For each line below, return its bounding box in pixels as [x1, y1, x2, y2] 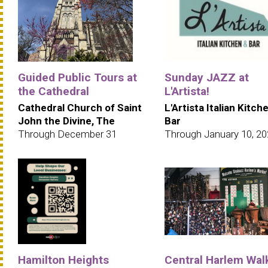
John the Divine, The [18, 114, 115, 127]
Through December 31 [18, 127, 117, 140]
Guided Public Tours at [18, 70, 137, 84]
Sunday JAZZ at [165, 70, 249, 84]
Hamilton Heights [18, 252, 109, 267]
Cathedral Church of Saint [18, 101, 142, 114]
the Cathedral [18, 84, 89, 98]
